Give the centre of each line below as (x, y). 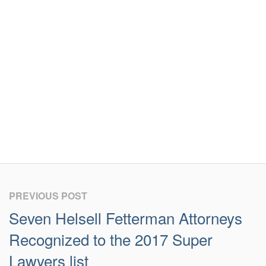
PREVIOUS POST (48, 196)
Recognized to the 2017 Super (111, 239)
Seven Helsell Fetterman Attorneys (126, 218)
